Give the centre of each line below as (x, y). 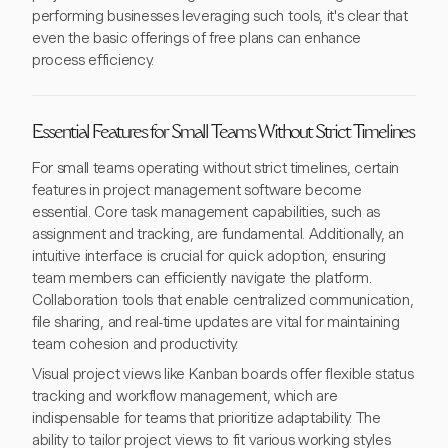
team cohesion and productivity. (135, 344)
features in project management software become (197, 190)
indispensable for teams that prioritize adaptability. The (206, 418)
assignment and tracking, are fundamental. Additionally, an (218, 234)
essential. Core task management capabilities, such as (206, 212)
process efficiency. (93, 60)
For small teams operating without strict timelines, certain (216, 168)
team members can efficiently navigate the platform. (202, 278)
